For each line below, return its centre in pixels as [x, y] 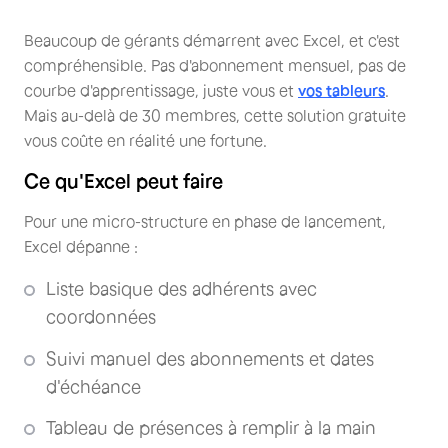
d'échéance [93, 386]
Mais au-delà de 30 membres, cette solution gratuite [215, 115]
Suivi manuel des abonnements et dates [210, 358]
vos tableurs [341, 90]
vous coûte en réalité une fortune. [145, 140]
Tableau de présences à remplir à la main [211, 428]
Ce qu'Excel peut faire [123, 181]
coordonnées [101, 317]
